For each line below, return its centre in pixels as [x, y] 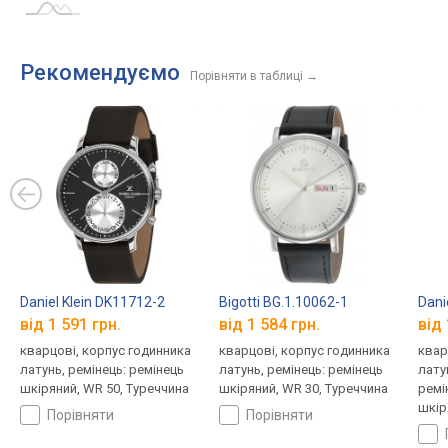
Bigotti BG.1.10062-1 [283, 301]
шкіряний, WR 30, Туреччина [303, 389]
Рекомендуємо [100, 72]
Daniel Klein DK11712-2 [92, 301]
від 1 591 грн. [70, 325]
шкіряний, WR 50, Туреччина [104, 389]
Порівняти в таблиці [246, 76]
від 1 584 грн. [269, 325]
